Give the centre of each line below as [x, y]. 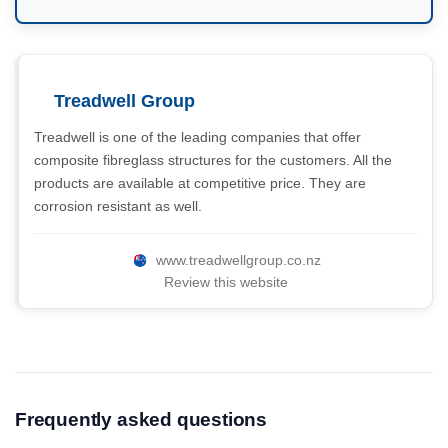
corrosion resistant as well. [118, 206]
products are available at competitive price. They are [200, 183]
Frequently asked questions [141, 419]
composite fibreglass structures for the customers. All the [213, 160]
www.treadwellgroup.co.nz [238, 260]
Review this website [225, 282]
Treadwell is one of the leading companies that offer [197, 137]
